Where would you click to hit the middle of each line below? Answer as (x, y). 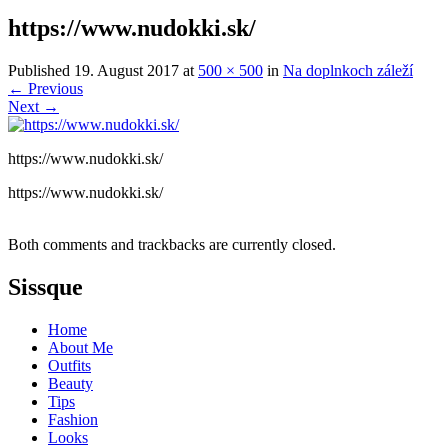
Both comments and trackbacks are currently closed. (172, 244)
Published (41, 70)
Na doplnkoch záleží (348, 70)
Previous (53, 88)
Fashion (73, 419)
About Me (80, 347)
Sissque (45, 286)
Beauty (70, 383)
